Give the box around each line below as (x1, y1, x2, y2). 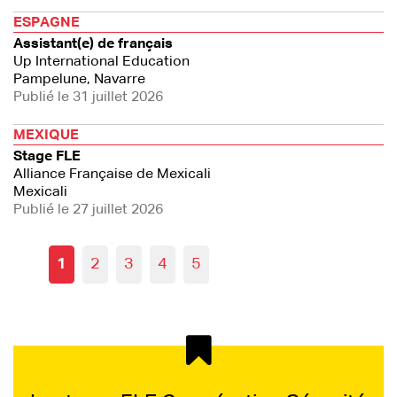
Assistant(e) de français (13, 37, 173, 51)
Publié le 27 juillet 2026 (13, 203, 163, 217)
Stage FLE (13, 150, 81, 164)
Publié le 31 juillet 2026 (13, 90, 163, 105)
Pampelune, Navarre (13, 73, 145, 87)
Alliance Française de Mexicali (13, 167, 211, 182)
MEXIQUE (13, 128, 79, 143)
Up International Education (13, 55, 190, 69)
